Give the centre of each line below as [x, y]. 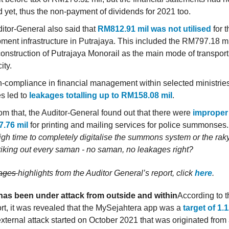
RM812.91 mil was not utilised [154, 29]
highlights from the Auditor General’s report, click [106, 173]
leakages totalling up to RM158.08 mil [101, 96]
